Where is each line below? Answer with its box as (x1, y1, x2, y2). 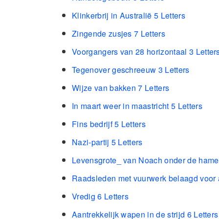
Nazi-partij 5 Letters (72, 136, 143, 148)
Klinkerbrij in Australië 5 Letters (72, 10, 185, 22)
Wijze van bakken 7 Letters (72, 82, 170, 94)
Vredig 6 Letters (72, 191, 129, 202)
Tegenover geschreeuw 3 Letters (72, 64, 190, 76)
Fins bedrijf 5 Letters (72, 118, 146, 130)
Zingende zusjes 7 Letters (72, 28, 165, 40)
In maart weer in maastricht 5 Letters (72, 100, 202, 112)
